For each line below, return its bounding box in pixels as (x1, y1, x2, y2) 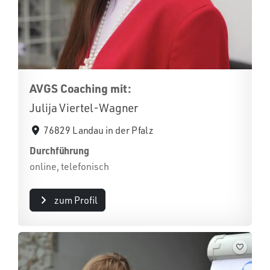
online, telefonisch (30, 160, 109, 172)
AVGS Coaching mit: (30, 80, 131, 96)
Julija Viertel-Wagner (30, 100, 139, 115)
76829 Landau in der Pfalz (43, 124, 154, 136)
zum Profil (54, 193, 98, 206)
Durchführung (30, 143, 90, 157)
